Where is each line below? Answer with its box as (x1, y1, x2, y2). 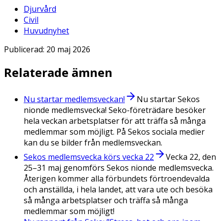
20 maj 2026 (46, 43, 90, 55)
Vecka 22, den (166, 151, 216, 163)
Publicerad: (4, 43, 46, 55)
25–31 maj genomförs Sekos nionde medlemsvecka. (24, 162, 214, 174)
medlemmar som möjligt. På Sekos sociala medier (24, 126, 205, 138)
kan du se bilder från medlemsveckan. (24, 137, 162, 148)
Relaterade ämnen (4, 64, 112, 81)
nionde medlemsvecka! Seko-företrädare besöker (24, 105, 206, 116)
